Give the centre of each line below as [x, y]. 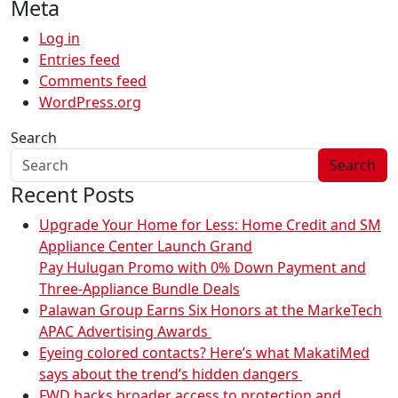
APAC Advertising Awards [125, 332]
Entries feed [80, 60]
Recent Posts [72, 195]
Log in [60, 39]
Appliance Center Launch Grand [146, 247]
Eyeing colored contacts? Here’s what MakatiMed [204, 353]
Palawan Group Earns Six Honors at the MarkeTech [211, 310]
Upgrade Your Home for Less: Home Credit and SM [210, 225]
